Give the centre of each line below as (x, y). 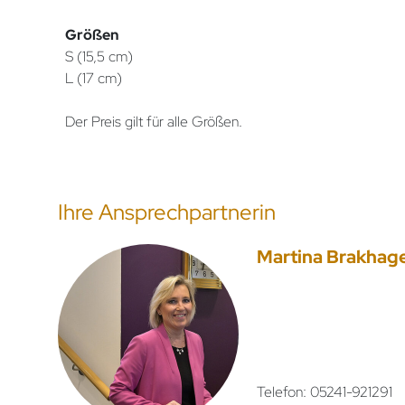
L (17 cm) (94, 78)
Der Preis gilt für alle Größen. (154, 121)
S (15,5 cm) (99, 56)
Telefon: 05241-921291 (325, 391)
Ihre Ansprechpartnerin (167, 212)
